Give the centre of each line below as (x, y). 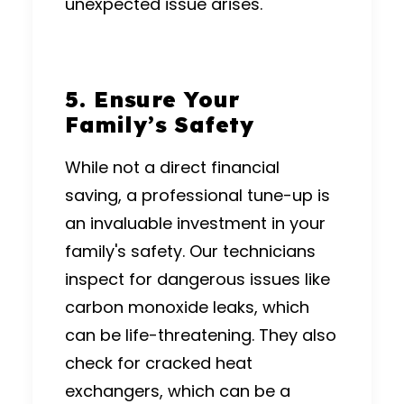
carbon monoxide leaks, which (187, 308)
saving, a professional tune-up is (197, 196)
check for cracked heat (159, 363)
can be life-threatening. (160, 335)
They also (298, 335)
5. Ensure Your (153, 100)
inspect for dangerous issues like (197, 280)
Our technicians (252, 252)
